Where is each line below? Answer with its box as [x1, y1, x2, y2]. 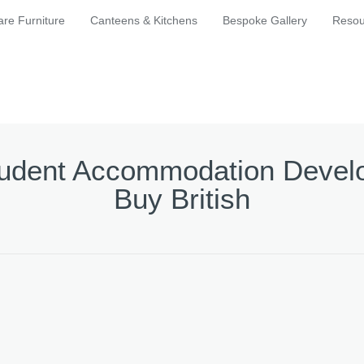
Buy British [114, 182, 250, 214]
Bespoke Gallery [223, 14, 307, 27]
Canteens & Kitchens [90, 14, 197, 27]
